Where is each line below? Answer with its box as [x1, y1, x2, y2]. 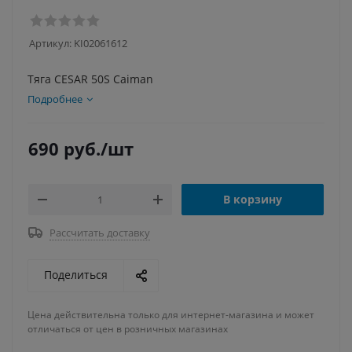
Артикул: [29, 36, 71, 50]
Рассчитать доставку [49, 225, 150, 240]
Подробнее [27, 92, 82, 106]
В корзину [223, 192, 282, 207]
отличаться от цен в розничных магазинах [27, 322, 228, 335]
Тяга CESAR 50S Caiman [27, 71, 153, 86]
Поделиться [44, 267, 108, 282]
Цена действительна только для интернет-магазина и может [27, 308, 314, 321]
